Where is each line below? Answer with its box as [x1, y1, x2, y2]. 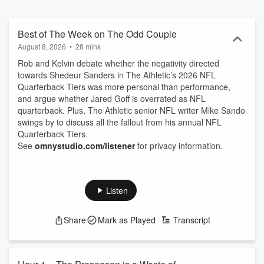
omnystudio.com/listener [35, 140, 135, 151]
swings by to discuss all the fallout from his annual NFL [18, 116, 222, 128]
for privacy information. [135, 140, 223, 151]
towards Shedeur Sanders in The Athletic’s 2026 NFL [18, 69, 216, 81]
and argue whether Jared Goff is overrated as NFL [18, 93, 206, 104]
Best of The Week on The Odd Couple [18, 27, 177, 41]
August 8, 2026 [18, 41, 66, 51]
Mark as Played [97, 214, 156, 226]
